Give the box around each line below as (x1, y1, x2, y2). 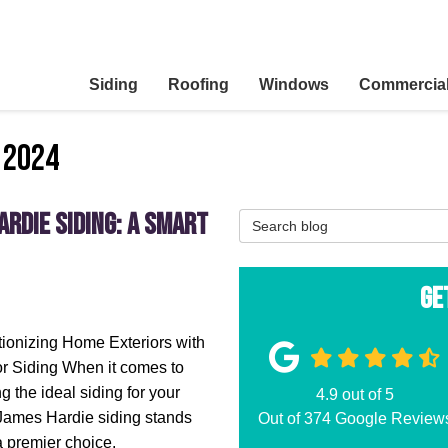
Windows (259, 76, 329, 93)
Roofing (168, 76, 229, 93)
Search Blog (238, 211, 332, 228)
